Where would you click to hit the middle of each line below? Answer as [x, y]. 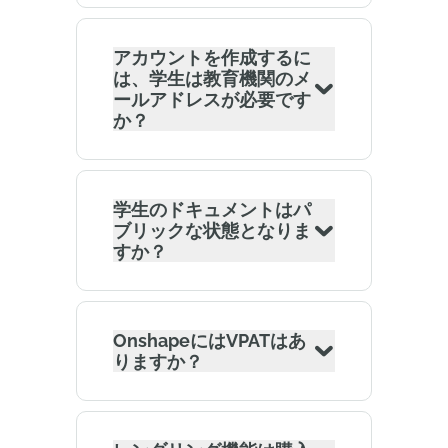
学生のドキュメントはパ [212, 209]
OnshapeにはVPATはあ [209, 340]
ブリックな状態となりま [212, 230]
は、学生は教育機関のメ [212, 78]
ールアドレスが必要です [212, 99]
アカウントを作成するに [212, 57]
